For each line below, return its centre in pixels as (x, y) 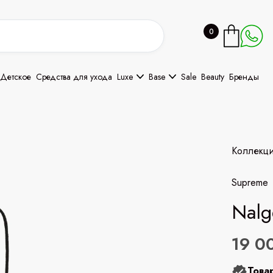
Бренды (244, 77)
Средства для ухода (74, 77)
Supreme (250, 183)
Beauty (213, 77)
